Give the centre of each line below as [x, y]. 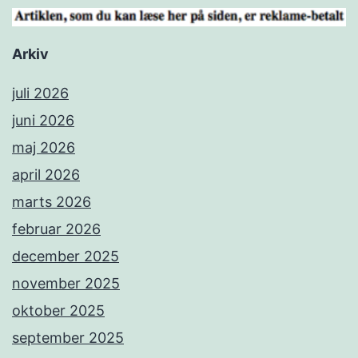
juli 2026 [40, 93]
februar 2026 [56, 229]
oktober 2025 [58, 311]
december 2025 [66, 257]
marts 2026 [52, 202]
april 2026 [46, 175]
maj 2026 [44, 148]
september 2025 [68, 338]
